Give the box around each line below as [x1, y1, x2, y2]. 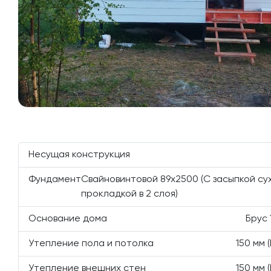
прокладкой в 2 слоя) [81, 189, 178, 199]
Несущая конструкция [28, 150, 130, 160]
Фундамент [28, 175, 81, 184]
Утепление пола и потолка [28, 239, 154, 249]
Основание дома [28, 214, 107, 224]
